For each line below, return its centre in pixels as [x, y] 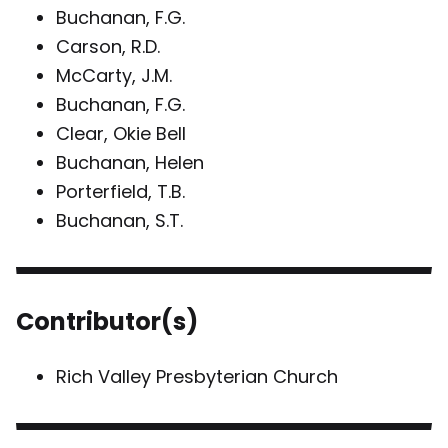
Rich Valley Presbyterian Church [197, 376]
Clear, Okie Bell [121, 133]
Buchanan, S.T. [119, 220]
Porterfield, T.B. [120, 191]
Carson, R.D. [108, 46]
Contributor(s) [107, 321]
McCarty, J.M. [114, 75]
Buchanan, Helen [130, 162]
